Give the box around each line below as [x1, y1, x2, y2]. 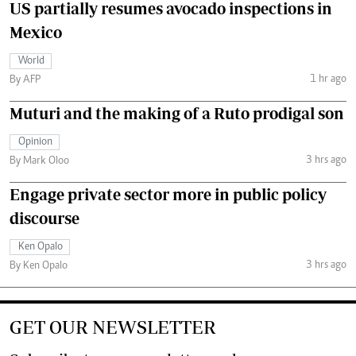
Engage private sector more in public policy [10, 185, 327, 204]
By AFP [10, 75, 41, 87]
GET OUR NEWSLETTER [10, 316, 216, 339]
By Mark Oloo [10, 156, 69, 168]
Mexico [10, 23, 62, 42]
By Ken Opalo [10, 261, 68, 273]
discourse [10, 209, 79, 228]
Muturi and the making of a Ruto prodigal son [10, 104, 344, 123]
